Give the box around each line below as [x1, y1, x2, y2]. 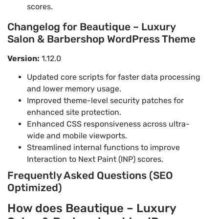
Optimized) [7, 181, 62, 194]
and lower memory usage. [27, 84, 121, 94]
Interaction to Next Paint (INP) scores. [27, 154, 163, 164]
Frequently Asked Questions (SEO [7, 169, 173, 182]
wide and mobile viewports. [27, 131, 127, 141]
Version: [7, 53, 40, 63]
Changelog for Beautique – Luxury [7, 20, 175, 33]
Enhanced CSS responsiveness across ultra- [27, 119, 190, 129]
